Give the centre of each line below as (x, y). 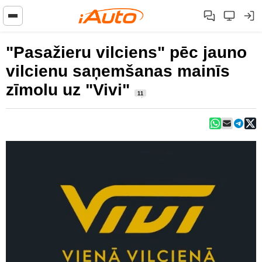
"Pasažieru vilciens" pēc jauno (126, 52)
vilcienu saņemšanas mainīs (118, 71)
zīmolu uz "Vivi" (70, 90)
